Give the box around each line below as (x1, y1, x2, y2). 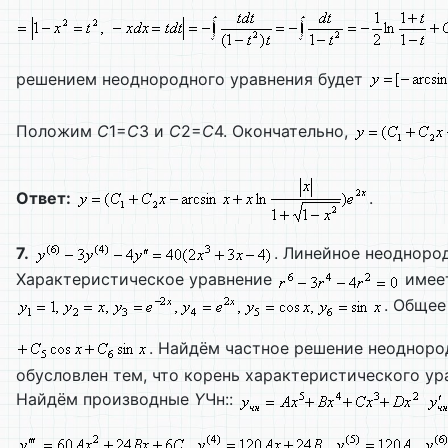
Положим (16, 120, 97, 141)
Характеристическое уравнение (16, 268, 277, 289)
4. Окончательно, (214, 120, 353, 141)
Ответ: (16, 187, 71, 208)
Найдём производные (16, 389, 194, 410)
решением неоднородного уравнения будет (16, 69, 368, 90)
